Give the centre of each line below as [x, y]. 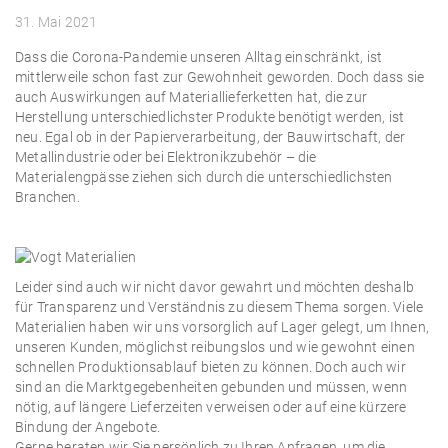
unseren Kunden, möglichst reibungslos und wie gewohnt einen [215, 347]
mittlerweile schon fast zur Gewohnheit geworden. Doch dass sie [220, 77]
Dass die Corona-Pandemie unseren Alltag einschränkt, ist [199, 57]
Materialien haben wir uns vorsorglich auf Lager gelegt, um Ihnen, [222, 327]
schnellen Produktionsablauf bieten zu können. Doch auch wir [210, 367]
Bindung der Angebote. [88, 427]
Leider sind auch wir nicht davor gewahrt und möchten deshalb [215, 287]
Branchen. [47, 197]
